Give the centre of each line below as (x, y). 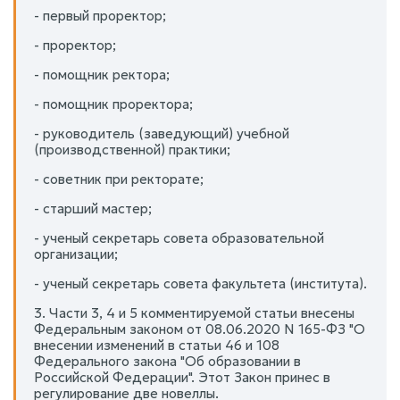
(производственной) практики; (132, 149)
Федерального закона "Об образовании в (167, 361)
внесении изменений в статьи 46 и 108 (157, 345)
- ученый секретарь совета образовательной (179, 237)
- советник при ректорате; (119, 179)
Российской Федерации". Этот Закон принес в (182, 377)
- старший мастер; (93, 208)
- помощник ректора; (102, 74)
